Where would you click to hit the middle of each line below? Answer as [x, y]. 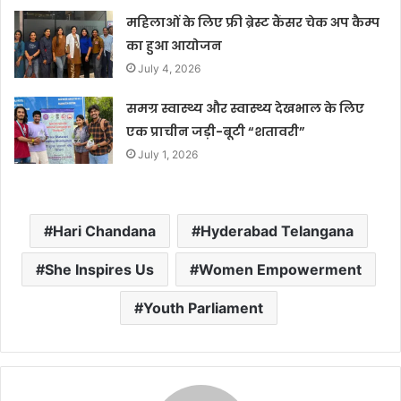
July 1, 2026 [168, 154]
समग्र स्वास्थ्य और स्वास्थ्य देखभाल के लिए [246, 108]
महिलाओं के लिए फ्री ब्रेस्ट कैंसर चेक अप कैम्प [253, 22]
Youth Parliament [203, 307]
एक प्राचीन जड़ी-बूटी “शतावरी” [216, 131]
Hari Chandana [104, 230]
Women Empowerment [280, 269]
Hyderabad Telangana [277, 230]
